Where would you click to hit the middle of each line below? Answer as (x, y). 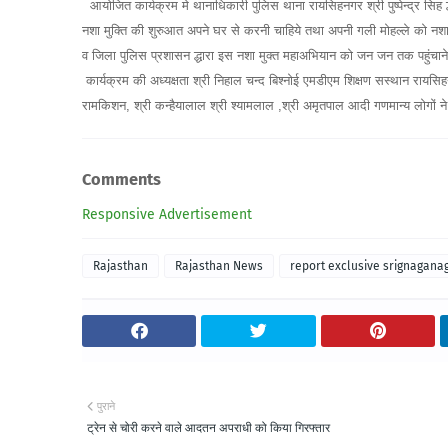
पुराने (106, 406)
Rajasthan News (219, 265)
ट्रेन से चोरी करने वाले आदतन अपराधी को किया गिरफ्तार (208, 427)
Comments (121, 180)
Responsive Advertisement (167, 214)
